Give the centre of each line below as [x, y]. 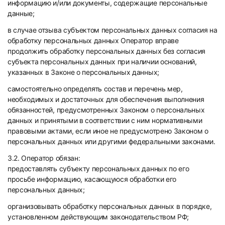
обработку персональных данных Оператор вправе [93, 40]
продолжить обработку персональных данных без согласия [107, 51]
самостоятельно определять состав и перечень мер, [95, 89]
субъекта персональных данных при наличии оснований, [102, 62]
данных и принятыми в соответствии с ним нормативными [105, 120]
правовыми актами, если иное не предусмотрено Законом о [108, 131]
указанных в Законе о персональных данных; [83, 72]
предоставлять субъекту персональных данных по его [98, 168]
